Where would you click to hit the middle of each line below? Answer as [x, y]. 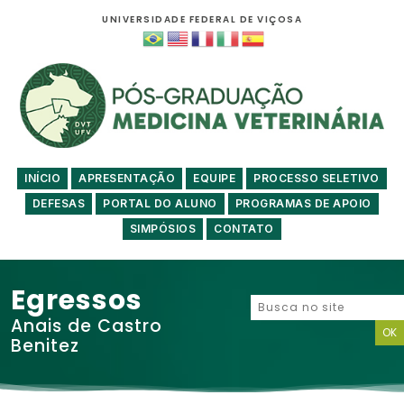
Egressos [77, 301]
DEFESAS [59, 204]
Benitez [45, 346]
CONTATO [244, 229]
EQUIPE [215, 179]
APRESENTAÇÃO [127, 179]
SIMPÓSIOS [163, 229]
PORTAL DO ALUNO [160, 204]
